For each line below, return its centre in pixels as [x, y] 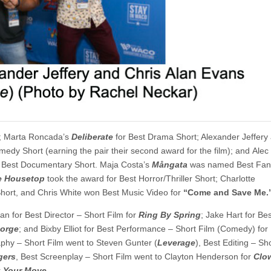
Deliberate [91, 136]
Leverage [176, 242]
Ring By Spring [170, 214]
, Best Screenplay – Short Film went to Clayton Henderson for [135, 256]
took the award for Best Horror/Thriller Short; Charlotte [151, 178]
